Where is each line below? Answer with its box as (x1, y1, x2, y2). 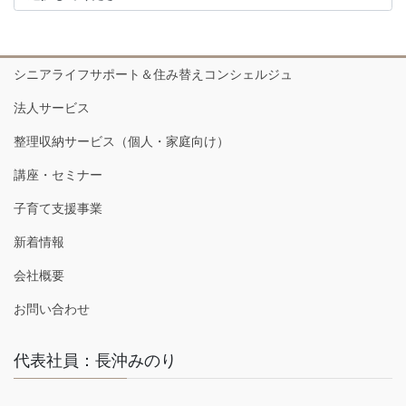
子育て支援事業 (14, 200, 102, 216)
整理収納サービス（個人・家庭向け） (14, 133, 229, 149)
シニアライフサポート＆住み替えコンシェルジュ (14, 66, 293, 82)
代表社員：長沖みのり (14, 351, 177, 370)
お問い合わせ (14, 301, 90, 316)
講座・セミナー (14, 167, 102, 182)
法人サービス (14, 100, 90, 115)
